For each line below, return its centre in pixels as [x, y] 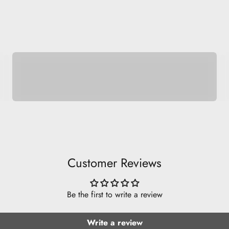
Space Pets [56, 46]
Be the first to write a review [114, 195]
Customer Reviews [114, 163]
